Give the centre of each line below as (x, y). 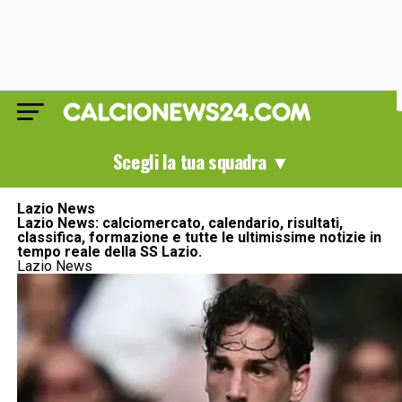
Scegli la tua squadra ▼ (201, 161)
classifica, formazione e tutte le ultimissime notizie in (199, 237)
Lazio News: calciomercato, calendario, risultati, (179, 223)
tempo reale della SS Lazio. (109, 252)
